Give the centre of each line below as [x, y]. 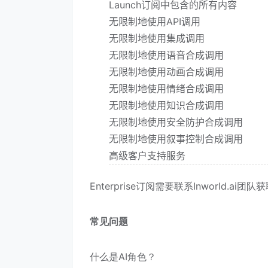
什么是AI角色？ [123, 257]
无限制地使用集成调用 [157, 38]
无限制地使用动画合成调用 [166, 71]
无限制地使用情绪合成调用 [166, 88]
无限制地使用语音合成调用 [166, 55]
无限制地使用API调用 [155, 21]
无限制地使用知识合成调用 [166, 105]
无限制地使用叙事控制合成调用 [176, 138]
